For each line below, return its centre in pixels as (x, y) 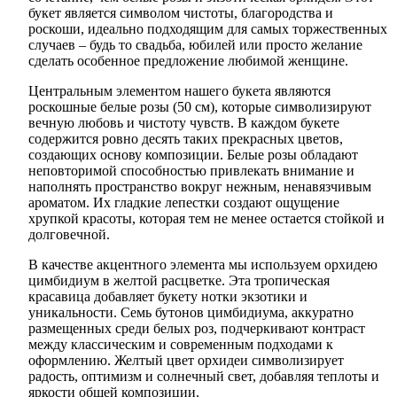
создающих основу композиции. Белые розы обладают (193, 154)
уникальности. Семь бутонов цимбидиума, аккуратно (191, 312)
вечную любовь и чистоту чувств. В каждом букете (184, 122)
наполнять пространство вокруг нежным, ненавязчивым (200, 186)
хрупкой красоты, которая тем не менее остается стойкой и (206, 218)
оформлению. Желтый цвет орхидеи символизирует (186, 360)
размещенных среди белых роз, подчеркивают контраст (197, 328)
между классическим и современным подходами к (181, 344)
